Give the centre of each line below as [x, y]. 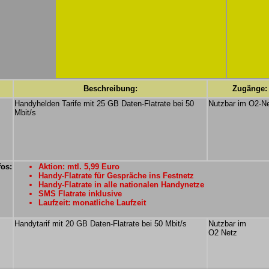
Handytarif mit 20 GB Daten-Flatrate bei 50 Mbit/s [101, 224]
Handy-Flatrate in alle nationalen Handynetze [121, 185]
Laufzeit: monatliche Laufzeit [92, 203]
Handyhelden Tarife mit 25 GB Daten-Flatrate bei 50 [104, 104]
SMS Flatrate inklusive [80, 194]
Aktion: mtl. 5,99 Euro [79, 167]
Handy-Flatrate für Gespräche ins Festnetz [116, 176]
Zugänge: [249, 89]
